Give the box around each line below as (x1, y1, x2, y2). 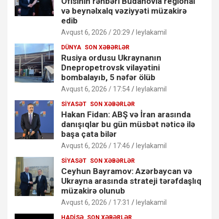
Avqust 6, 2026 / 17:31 (61, 198, 130, 206)
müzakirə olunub (61, 185, 125, 196)
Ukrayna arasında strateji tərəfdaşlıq (61, 175, 201, 186)
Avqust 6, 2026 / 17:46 (61, 141, 130, 150)
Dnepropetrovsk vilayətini (61, 62, 160, 72)
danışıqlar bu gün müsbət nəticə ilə (61, 119, 195, 129)
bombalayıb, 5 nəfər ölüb (61, 72, 155, 82)
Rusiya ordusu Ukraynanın (61, 52, 161, 63)
